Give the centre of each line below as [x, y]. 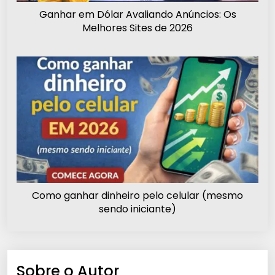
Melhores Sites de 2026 [137, 28]
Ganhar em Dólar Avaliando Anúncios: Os [137, 15]
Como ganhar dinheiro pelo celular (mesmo [137, 195]
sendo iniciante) [137, 209]
